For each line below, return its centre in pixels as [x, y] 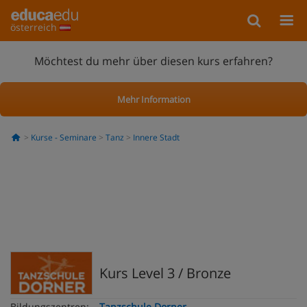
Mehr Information [153, 99]
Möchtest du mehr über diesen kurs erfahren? [153, 61]
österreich [35, 27]
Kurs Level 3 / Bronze [165, 273]
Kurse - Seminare [63, 137]
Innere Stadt [156, 137]
